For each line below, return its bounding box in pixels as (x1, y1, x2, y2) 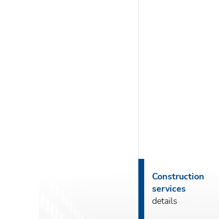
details (152, 195, 178, 207)
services (152, 183, 186, 195)
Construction (152, 171, 205, 182)
